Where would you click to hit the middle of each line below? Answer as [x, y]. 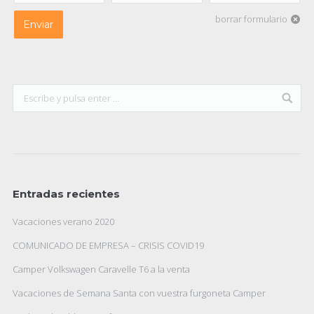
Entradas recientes [66, 194]
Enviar [39, 25]
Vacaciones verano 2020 [63, 221]
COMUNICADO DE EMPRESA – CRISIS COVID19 [108, 245]
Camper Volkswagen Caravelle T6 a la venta [101, 269]
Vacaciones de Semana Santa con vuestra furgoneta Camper [139, 293]
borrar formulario [251, 19]
